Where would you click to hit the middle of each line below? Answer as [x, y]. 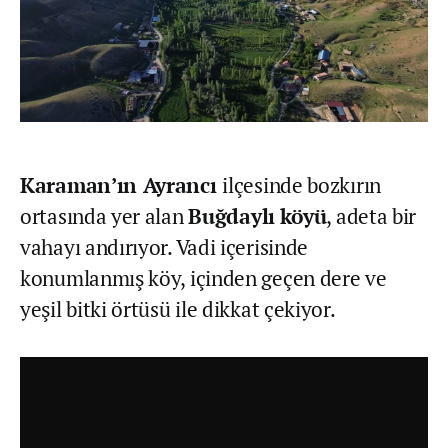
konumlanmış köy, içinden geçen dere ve [203, 278]
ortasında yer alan [104, 216]
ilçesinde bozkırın [301, 185]
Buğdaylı [231, 216]
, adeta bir [371, 216]
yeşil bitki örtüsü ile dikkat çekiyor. [178, 309]
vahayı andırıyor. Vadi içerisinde [164, 247]
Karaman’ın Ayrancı [121, 185]
